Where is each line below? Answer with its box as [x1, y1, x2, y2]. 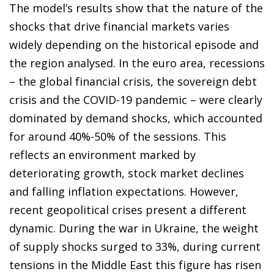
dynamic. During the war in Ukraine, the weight [9, 221, 259, 236]
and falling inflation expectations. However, [9, 184, 239, 199]
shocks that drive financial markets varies [9, 19, 229, 34]
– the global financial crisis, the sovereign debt [9, 74, 257, 89]
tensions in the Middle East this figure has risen [9, 257, 261, 273]
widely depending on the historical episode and [9, 37, 259, 53]
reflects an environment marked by [9, 147, 196, 163]
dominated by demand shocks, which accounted [9, 111, 262, 126]
